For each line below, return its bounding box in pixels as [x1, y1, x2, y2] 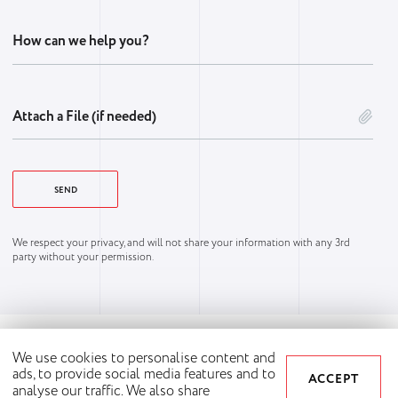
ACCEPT [307, 370, 359, 388]
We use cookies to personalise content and [12, 348, 275, 370]
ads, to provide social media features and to [12, 364, 275, 386]
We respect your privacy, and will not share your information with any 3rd [12, 235, 350, 251]
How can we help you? [12, 30, 149, 52]
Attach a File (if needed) [12, 106, 156, 127]
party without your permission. [12, 249, 154, 265]
